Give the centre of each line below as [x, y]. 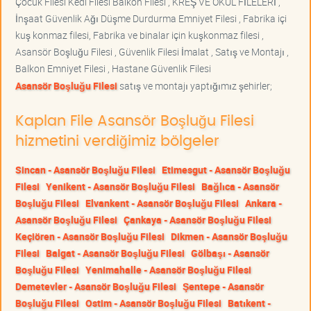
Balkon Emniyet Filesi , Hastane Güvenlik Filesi [113, 68]
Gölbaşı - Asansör [230, 253]
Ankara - [263, 203]
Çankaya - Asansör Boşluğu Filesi [197, 219]
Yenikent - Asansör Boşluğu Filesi [120, 186]
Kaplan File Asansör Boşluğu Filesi [135, 121]
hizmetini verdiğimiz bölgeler [117, 141]
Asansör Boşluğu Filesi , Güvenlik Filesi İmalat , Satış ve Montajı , [152, 51]
